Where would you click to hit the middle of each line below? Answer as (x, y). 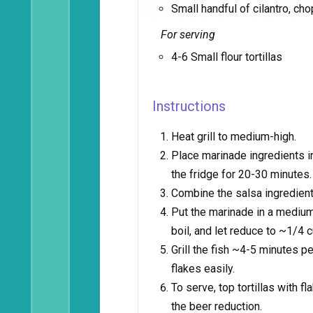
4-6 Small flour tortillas (227, 57)
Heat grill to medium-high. (234, 137)
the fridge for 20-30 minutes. (241, 174)
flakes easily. (203, 269)
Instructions (189, 106)
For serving (188, 35)
